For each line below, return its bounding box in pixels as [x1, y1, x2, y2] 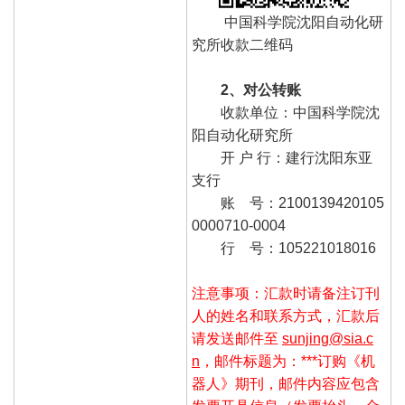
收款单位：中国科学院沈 [221, 105, 380, 120]
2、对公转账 [221, 82, 312, 98]
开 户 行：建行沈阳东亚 [221, 150, 372, 165]
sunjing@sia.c [282, 331, 373, 346]
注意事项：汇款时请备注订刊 [192, 286, 380, 301]
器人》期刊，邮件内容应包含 [192, 376, 380, 391]
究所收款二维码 [192, 37, 293, 52]
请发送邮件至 [192, 331, 282, 346]
